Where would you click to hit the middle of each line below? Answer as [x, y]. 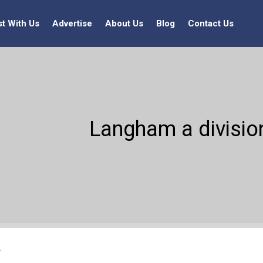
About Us [124, 23]
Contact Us [211, 23]
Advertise [72, 23]
